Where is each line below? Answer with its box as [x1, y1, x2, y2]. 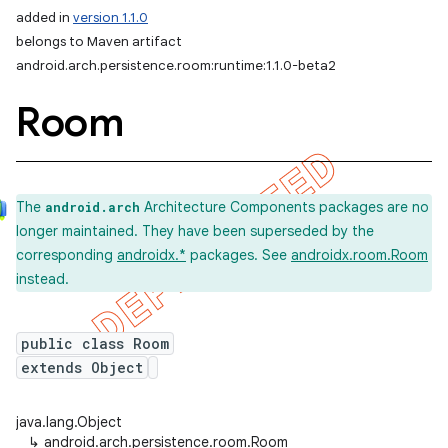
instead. [16, 270, 69, 288]
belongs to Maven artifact [16, 33, 182, 50]
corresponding [16, 246, 117, 264]
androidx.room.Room [291, 246, 428, 264]
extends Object [21, 358, 143, 377]
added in [16, 9, 73, 26]
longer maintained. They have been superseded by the [16, 222, 374, 240]
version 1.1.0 [73, 9, 148, 26]
